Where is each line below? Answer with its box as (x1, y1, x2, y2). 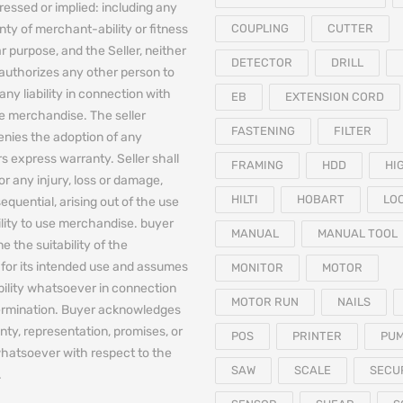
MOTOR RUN (231, 295, 299, 309)
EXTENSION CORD (285, 90, 384, 103)
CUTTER (327, 22, 373, 35)
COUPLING (231, 22, 289, 35)
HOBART (297, 193, 345, 206)
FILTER (334, 124, 372, 138)
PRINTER (292, 329, 342, 343)
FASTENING (231, 124, 295, 138)
